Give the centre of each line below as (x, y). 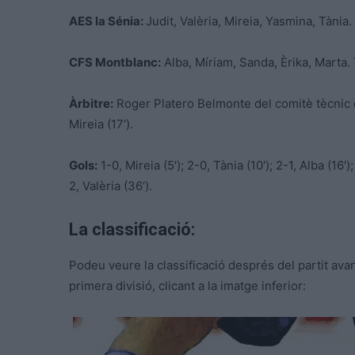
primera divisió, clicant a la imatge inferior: (187, 286)
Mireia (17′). (101, 124)
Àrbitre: (91, 104)
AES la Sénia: (107, 21)
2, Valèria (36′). (111, 186)
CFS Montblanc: (115, 63)
